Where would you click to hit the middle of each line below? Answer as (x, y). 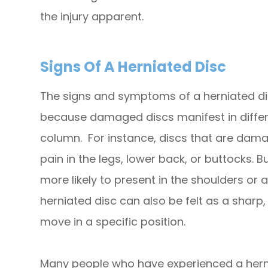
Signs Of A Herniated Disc (133, 67)
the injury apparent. (92, 17)
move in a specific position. (113, 222)
